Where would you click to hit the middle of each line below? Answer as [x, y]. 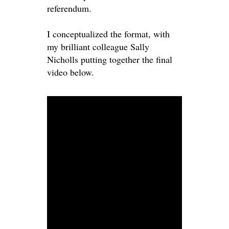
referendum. [69, 8]
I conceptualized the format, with [108, 33]
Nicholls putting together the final [110, 59]
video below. [71, 72]
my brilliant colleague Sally [98, 46]
